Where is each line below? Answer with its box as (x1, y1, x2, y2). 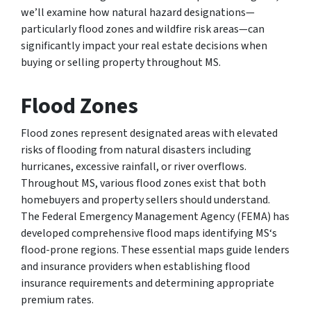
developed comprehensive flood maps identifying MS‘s (21, 225, 277, 241)
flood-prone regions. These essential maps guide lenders (21, 242, 289, 258)
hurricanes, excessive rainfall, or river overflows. (21, 158, 246, 174)
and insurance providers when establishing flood (21, 258, 250, 274)
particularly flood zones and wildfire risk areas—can (21, 21, 264, 37)
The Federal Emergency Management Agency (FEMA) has (21, 208, 289, 224)
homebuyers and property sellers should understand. (21, 192, 270, 208)
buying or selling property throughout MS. (21, 54, 221, 70)
